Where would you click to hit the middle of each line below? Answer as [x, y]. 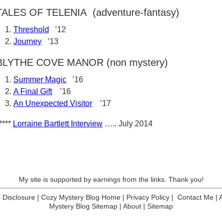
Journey [28, 41]
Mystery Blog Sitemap [83, 206]
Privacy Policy [148, 197]
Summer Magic [40, 80]
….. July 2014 [129, 124]
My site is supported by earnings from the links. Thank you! [111, 179]
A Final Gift [33, 91]
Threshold [31, 29]
